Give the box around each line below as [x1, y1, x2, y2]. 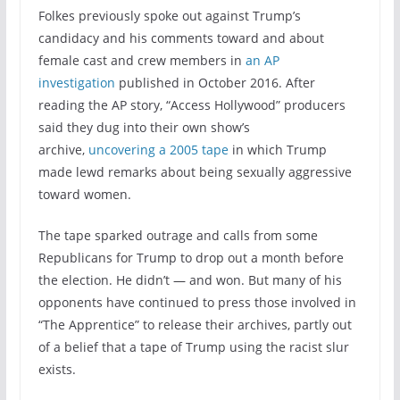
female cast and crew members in [37, 51, 246, 69]
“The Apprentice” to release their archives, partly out [37, 315, 352, 333]
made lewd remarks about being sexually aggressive [37, 162, 352, 180]
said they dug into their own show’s [37, 118, 250, 136]
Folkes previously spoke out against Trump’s [37, 6, 301, 24]
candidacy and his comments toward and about [37, 29, 324, 46]
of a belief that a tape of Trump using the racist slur [37, 337, 349, 355]
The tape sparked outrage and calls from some [37, 226, 318, 244]
